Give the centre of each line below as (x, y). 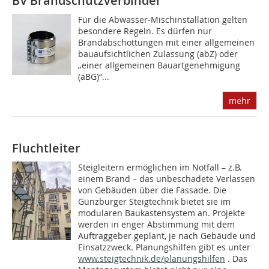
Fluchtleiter (46, 148)
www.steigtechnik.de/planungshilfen (152, 259)
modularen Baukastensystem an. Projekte (162, 213)
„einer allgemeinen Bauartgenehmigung (159, 65)
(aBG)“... (94, 77)
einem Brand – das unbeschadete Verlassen (167, 179)
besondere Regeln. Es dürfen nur (145, 31)
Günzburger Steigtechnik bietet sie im (155, 202)
